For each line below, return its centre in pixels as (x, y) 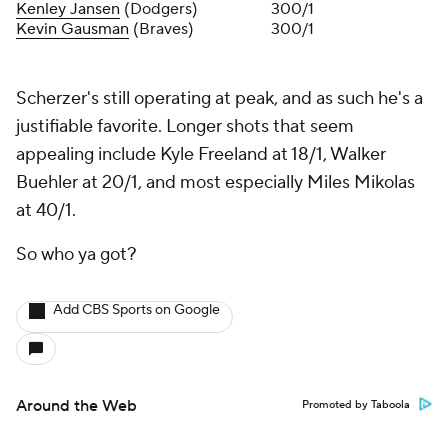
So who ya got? (76, 254)
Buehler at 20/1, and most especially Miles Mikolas (215, 182)
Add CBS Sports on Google (136, 310)
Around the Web (76, 406)
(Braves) (161, 29)
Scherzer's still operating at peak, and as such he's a (219, 98)
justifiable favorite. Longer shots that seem (185, 126)
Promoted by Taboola (356, 405)
